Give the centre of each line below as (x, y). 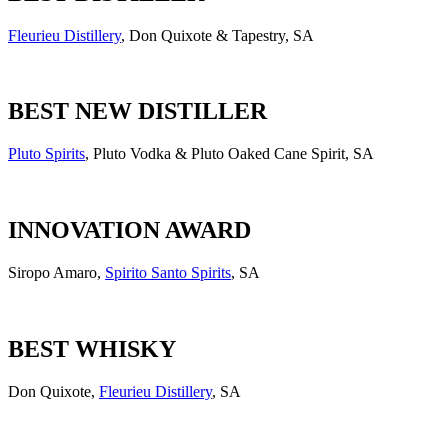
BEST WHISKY (92, 349)
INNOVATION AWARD (129, 230)
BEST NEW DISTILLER (137, 111)
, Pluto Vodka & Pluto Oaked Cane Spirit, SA (229, 154)
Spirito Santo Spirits (168, 273)
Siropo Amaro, (54, 273)
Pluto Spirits (46, 154)
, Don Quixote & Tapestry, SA (217, 35)
